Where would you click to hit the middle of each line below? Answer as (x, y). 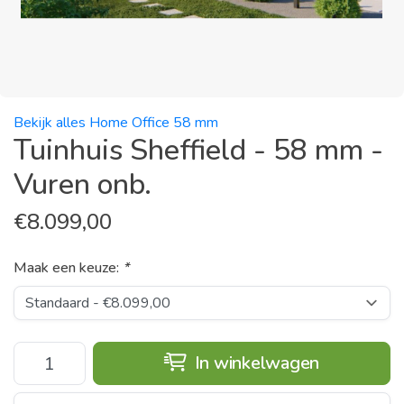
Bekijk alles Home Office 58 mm (116, 123)
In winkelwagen (254, 363)
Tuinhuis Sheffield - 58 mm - (198, 150)
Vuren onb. (83, 184)
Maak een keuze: (68, 268)
